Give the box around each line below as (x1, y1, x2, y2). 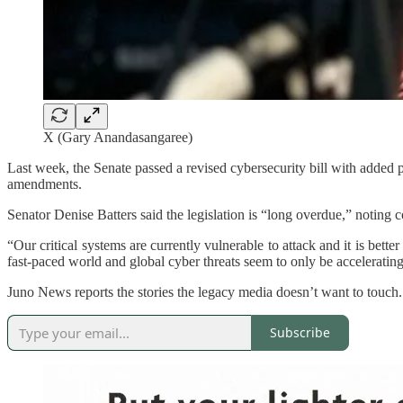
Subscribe (270, 324, 330, 342)
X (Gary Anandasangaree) (43, 129, 193, 145)
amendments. (7, 175, 82, 192)
